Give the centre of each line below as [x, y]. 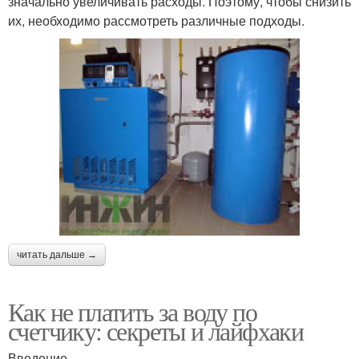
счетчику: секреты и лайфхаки [156, 331]
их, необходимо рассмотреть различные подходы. [156, 21]
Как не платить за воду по [132, 312]
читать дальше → [57, 255]
